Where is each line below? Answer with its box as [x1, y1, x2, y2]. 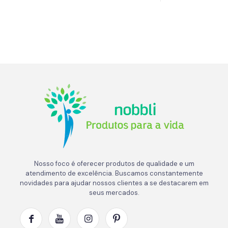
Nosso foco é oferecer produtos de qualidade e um [34, 159, 194, 168]
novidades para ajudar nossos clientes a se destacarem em [19, 179, 209, 188]
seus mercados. [89, 188, 139, 197]
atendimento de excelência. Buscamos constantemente [25, 169, 203, 178]
